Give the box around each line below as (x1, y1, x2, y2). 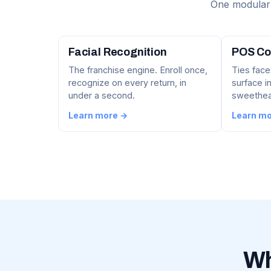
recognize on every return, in (68, 77, 186, 88)
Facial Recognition (68, 46, 167, 59)
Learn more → (68, 110, 128, 121)
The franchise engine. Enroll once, (68, 65, 207, 76)
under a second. (68, 90, 135, 101)
